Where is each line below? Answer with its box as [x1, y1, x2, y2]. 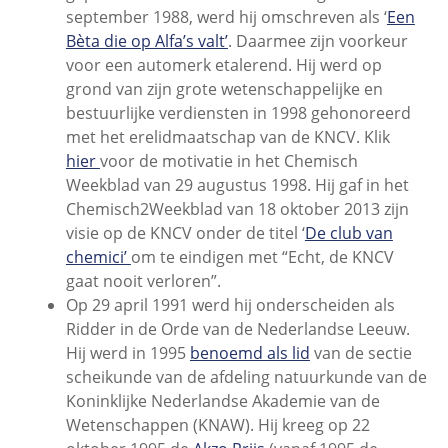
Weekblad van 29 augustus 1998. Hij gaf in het [65, 173, 409, 196]
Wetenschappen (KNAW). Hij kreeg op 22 [65, 413, 370, 436]
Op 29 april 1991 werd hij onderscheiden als [65, 293, 395, 316]
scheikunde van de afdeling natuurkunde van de [65, 365, 427, 388]
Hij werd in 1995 [65, 341, 190, 364]
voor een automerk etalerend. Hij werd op [65, 53, 382, 76]
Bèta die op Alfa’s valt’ [65, 29, 228, 52]
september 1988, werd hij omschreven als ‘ [65, 5, 387, 28]
